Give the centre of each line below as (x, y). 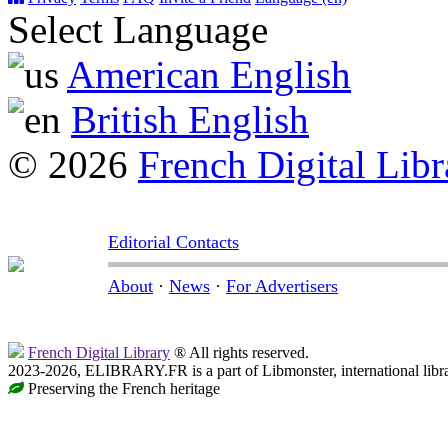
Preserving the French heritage (122, 389)
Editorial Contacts (173, 242)
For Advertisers (282, 286)
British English (190, 120)
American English (209, 75)
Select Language (138, 30)
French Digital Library (99, 353)
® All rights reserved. (239, 353)
